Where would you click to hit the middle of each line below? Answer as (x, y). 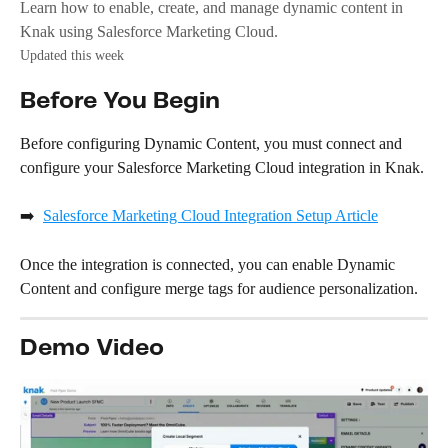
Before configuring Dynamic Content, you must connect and (213, 143)
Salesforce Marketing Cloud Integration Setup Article (210, 216)
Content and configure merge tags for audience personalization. (219, 289)
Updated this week (72, 55)
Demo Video (92, 349)
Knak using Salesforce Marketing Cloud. (149, 31)
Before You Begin (120, 101)
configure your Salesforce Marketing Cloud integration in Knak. (222, 167)
